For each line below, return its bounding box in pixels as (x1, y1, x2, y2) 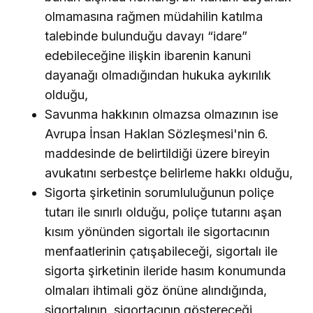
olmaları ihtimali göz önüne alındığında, (45, 282, 267, 298)
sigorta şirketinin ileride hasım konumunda (45, 263, 286, 278)
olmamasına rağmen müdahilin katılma (45, 8, 263, 24)
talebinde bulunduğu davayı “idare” (45, 28, 247, 43)
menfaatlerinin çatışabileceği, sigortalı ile (45, 243, 277, 259)
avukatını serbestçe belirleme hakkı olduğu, (45, 165, 293, 180)
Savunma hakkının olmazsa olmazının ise (45, 106, 278, 122)
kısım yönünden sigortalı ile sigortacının (45, 224, 270, 239)
